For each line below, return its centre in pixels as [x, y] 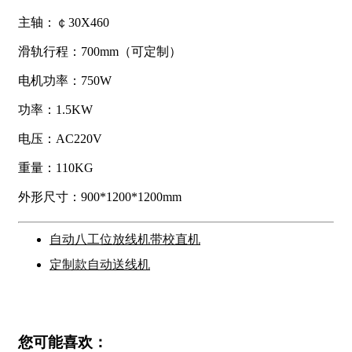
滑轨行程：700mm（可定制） [100, 52]
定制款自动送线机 [100, 265]
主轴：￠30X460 [64, 23]
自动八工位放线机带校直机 [125, 240]
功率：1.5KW [55, 110]
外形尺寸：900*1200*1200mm [100, 197]
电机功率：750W [65, 81]
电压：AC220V [60, 139]
